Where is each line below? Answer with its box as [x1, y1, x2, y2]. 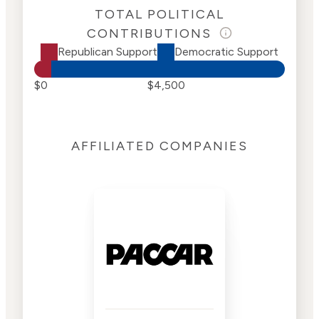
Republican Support [58, 45, 157, 59]
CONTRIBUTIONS [87, 25, 216, 41]
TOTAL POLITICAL [95, 6, 224, 22]
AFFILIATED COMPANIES [71, 137, 248, 154]
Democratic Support [174, 45, 278, 59]
